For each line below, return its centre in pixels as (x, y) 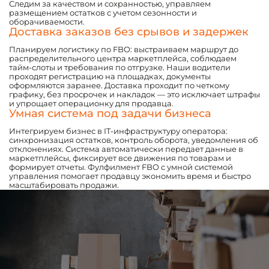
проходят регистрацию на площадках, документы (110, 77)
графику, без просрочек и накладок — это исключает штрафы (134, 95)
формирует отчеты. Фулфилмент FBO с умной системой (121, 167)
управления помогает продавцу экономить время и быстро (130, 176)
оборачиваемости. (47, 22)
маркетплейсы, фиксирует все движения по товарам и (120, 158)
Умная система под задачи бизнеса (110, 114)
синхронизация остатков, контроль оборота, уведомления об (134, 140)
